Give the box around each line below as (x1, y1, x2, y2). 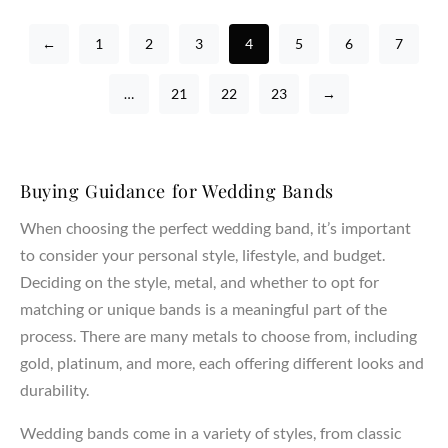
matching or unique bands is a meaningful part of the (20, 299, 387, 318)
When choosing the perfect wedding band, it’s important (20, 218, 411, 237)
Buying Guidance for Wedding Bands (20, 179, 334, 203)
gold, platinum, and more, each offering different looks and (20, 353, 424, 372)
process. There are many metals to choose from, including (20, 326, 417, 345)
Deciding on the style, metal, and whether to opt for (20, 272, 379, 291)
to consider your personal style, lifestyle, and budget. (20, 245, 385, 264)
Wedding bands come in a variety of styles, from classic (20, 423, 401, 442)
